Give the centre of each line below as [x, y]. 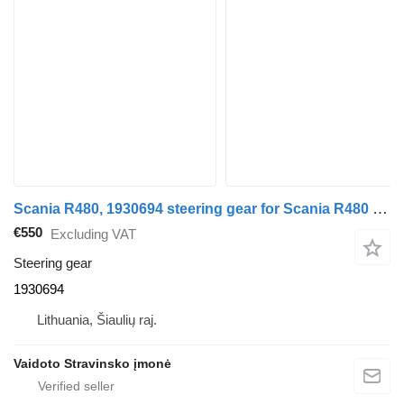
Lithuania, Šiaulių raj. [97, 320]
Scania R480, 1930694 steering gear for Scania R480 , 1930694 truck [380, 209]
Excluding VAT [93, 234]
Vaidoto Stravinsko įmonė [92, 364]
